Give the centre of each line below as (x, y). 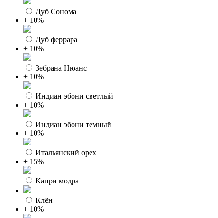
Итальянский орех (66, 153)
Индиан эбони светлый (74, 96)
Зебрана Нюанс (61, 68)
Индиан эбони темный (73, 124)
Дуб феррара (56, 40)
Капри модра (57, 181)
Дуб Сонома (56, 11)
